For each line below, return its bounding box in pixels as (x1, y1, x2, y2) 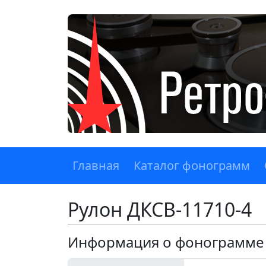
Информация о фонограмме (68, 232, 264, 252)
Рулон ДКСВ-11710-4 (68, 197, 256, 222)
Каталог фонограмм (134, 157, 250, 173)
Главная (72, 157, 119, 173)
